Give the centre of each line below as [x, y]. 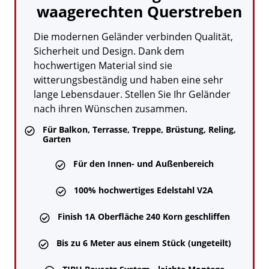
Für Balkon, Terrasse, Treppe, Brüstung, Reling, [139, 129]
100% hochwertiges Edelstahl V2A [144, 190]
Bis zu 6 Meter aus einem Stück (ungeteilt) [144, 243]
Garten [57, 139]
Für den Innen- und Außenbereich [144, 163]
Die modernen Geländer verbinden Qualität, [133, 36]
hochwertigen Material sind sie [103, 65]
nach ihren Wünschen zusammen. [112, 108]
